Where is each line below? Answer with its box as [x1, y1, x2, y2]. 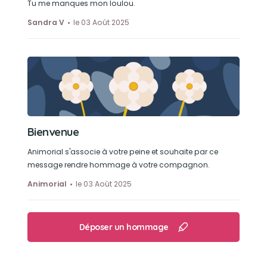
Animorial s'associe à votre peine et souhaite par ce [27, 147, 218, 157]
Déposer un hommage [79, 222, 169, 232]
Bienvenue [27, 125, 79, 139]
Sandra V [27, 17, 64, 27]
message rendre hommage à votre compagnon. [27, 160, 210, 170]
